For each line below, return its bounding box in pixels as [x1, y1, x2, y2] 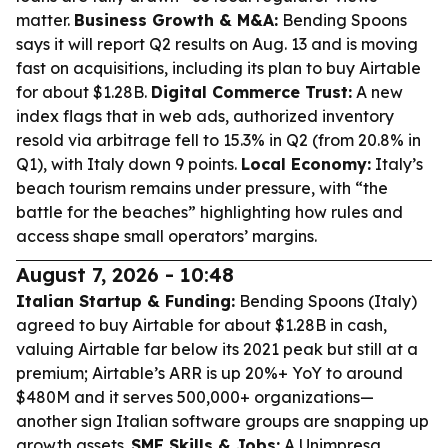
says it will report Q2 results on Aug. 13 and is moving [16, 34, 418, 54]
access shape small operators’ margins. [16, 226, 317, 246]
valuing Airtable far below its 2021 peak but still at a [16, 339, 418, 359]
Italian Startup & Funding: [16, 291, 235, 311]
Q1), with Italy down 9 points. [16, 154, 241, 174]
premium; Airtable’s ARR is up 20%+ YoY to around [16, 363, 403, 383]
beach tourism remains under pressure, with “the [16, 178, 388, 198]
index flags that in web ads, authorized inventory [16, 106, 394, 126]
